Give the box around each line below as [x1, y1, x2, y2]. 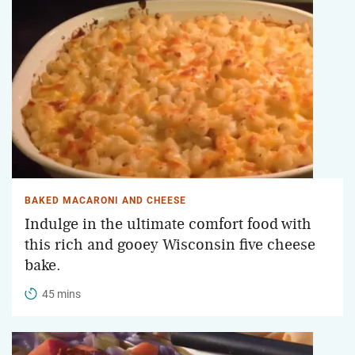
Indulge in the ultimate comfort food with [25, 216, 311, 232]
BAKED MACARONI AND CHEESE [25, 194, 186, 206]
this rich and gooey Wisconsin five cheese [25, 236, 315, 253]
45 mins [42, 287, 81, 300]
